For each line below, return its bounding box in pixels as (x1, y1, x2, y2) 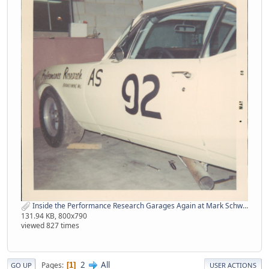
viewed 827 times (21, 220, 79, 231)
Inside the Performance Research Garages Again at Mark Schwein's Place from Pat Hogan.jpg (31, 201, 243, 211)
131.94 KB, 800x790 (21, 211, 87, 222)
